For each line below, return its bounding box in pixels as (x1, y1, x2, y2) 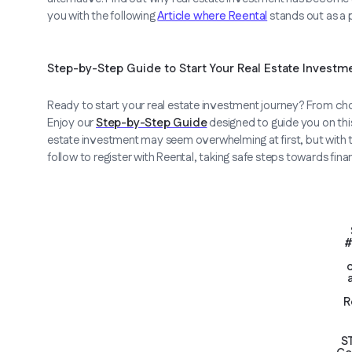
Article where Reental (157, 8, 268, 25)
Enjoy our (47, 115, 96, 132)
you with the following (47, 8, 158, 25)
